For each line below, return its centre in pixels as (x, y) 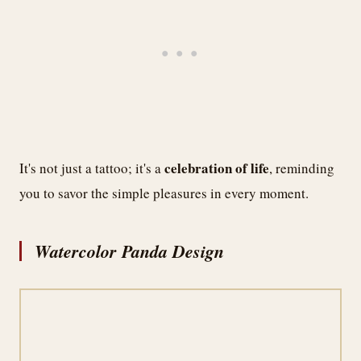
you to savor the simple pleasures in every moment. (164, 193)
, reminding (302, 168)
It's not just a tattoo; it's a (92, 168)
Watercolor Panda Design (129, 251)
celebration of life (217, 168)
